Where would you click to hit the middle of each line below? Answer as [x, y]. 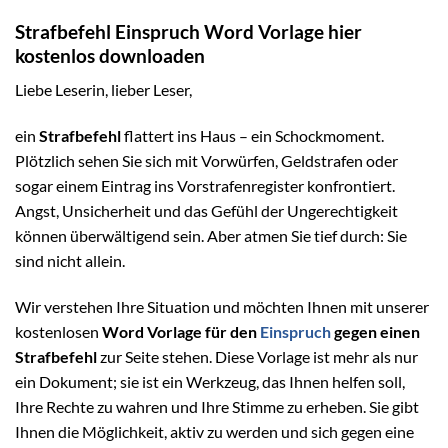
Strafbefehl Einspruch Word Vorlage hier [188, 31]
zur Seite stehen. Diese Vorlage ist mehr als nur [257, 356]
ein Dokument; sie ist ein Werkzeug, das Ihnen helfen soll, [210, 381]
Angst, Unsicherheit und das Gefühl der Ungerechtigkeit [206, 210]
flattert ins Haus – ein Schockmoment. [252, 135]
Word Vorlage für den [181, 331]
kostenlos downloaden [110, 55]
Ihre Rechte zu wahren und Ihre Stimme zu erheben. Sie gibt [217, 406]
